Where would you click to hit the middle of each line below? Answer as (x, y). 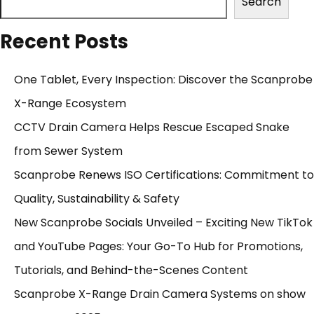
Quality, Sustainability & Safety (97, 199)
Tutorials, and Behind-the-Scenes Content (131, 271)
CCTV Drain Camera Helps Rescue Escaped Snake (152, 128)
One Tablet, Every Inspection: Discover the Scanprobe (163, 80)
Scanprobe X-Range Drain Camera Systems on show (160, 294)
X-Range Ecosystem (70, 104)
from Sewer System (68, 151)
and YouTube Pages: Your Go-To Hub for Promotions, (158, 247)
